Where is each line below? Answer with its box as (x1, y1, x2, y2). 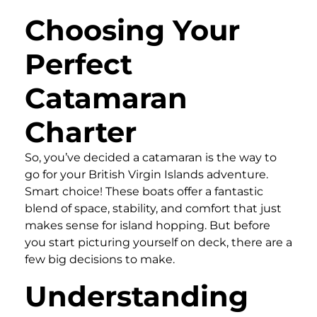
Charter (25, 114, 137, 149)
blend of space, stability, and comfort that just (25, 201, 282, 215)
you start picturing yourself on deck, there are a (25, 235, 292, 249)
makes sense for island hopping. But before (25, 218, 270, 232)
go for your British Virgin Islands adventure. (25, 167, 268, 181)
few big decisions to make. (25, 252, 175, 266)
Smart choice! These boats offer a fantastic (25, 184, 263, 198)
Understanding (25, 278, 248, 313)
